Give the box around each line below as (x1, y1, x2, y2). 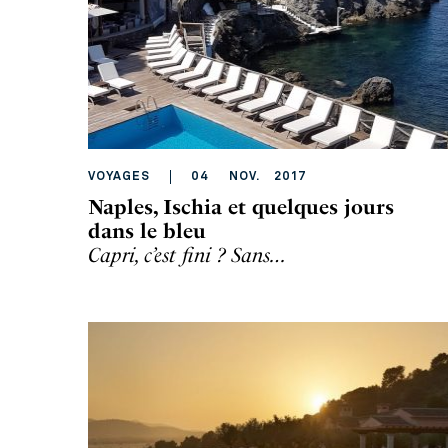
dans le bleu (88, 219, 206, 243)
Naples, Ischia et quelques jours (88, 195, 394, 219)
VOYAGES (88, 171, 150, 183)
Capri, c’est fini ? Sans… (88, 243, 287, 267)
